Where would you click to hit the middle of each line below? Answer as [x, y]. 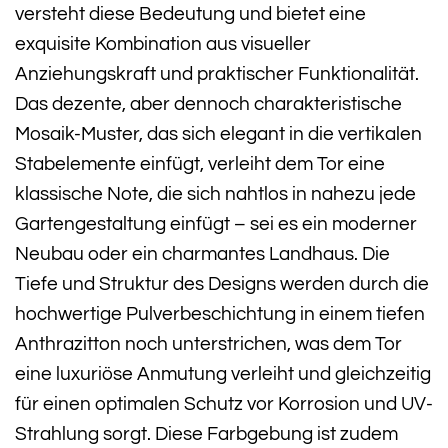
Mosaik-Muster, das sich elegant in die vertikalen [218, 133]
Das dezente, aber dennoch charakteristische [208, 103]
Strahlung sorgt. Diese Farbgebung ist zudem [206, 433]
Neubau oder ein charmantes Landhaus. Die [202, 253]
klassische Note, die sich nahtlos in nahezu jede [215, 193]
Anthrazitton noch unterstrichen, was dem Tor [208, 343]
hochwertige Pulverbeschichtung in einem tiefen [220, 313]
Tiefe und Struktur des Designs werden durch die [222, 283]
